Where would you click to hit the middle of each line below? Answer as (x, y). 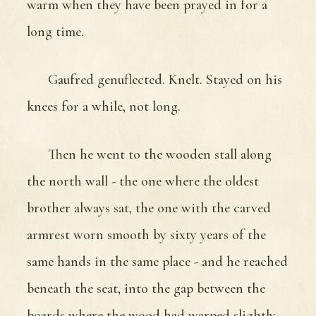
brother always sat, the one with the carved (149, 208)
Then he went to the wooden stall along (160, 154)
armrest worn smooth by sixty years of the (146, 235)
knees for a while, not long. (104, 106)
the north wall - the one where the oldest (143, 181)
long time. (55, 31)
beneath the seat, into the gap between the (146, 288)
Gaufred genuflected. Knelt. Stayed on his (165, 79)
